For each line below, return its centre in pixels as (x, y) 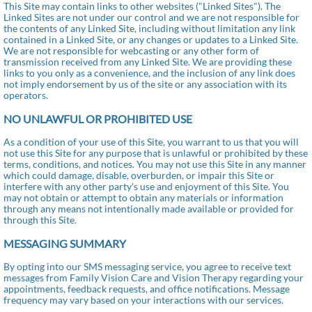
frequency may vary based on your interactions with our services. (143, 300)
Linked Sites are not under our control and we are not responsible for (151, 17)
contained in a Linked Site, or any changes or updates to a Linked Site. (151, 39)
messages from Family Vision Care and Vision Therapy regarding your (154, 278)
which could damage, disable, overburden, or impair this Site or (139, 175)
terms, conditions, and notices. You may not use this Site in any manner (155, 164)
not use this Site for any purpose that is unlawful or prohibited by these (156, 153)
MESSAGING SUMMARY (65, 243)
